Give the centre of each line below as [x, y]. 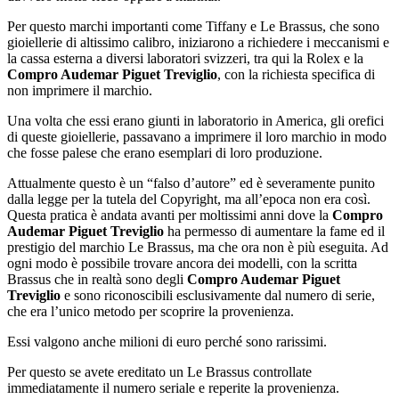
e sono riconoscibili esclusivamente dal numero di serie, [218, 295]
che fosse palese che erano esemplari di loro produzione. [165, 152]
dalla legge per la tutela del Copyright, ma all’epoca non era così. [189, 199]
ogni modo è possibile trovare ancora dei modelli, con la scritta [182, 263]
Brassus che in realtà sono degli [97, 279]
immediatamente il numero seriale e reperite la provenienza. [173, 387]
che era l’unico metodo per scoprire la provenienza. [151, 311]
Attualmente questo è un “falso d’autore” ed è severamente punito [191, 183]
